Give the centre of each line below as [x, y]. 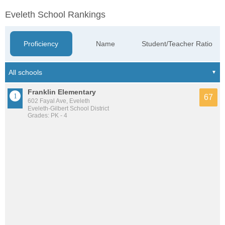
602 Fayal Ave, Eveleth [59, 101]
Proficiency [41, 44]
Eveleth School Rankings [55, 15]
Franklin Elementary [62, 92]
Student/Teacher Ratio [177, 44]
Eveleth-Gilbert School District [68, 108]
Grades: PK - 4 [47, 116]
